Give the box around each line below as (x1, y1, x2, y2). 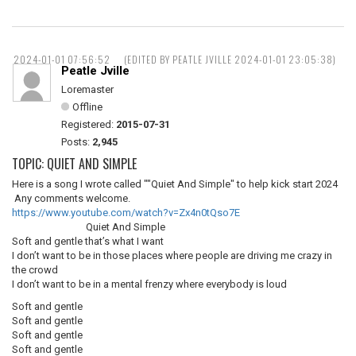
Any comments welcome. (12, 192, 130, 204)
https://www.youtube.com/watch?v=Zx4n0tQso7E (12, 207, 240, 219)
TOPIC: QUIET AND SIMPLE (12, 154, 137, 173)
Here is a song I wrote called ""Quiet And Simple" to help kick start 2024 (12, 178, 340, 190)
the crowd (12, 264, 58, 276)
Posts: (61, 136, 92, 148)
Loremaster (61, 83, 114, 95)
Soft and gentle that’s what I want (12, 235, 164, 247)
